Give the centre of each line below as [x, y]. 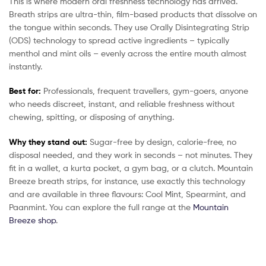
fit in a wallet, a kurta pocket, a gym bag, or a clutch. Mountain [131, 168]
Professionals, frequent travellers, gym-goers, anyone [145, 91]
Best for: [25, 91]
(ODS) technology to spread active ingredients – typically [119, 40]
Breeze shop [32, 220]
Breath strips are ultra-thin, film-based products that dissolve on [133, 14]
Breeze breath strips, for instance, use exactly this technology [127, 181]
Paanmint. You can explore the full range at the [101, 207]
